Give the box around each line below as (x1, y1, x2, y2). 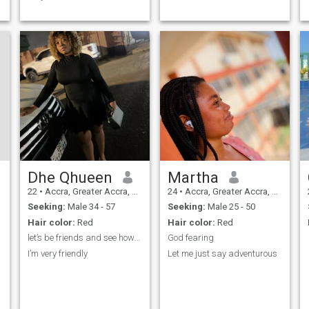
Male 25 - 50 (205, 201, 255, 212)
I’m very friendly (27, 248, 88, 259)
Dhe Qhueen (27, 168, 112, 186)
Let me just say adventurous (167, 248, 277, 259)
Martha (167, 168, 219, 186)
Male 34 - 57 (65, 201, 115, 212)
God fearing (167, 232, 214, 243)
